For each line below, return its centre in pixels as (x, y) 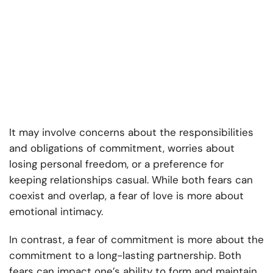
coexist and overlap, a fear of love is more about (126, 196)
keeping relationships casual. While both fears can (131, 180)
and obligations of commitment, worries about (122, 148)
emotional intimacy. (56, 212)
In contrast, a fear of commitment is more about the (136, 240)
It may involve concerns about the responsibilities (131, 133)
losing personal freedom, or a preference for (116, 164)
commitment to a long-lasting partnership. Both (125, 256)
